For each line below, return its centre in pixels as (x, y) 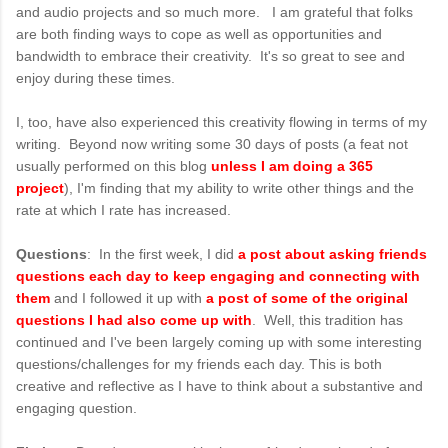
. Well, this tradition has (327, 319)
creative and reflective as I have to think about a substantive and (219, 385)
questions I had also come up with (134, 319)
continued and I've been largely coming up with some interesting (219, 341)
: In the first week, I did (162, 253)
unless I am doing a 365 (292, 165)
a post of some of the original (307, 297)
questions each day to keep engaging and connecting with (218, 275)
